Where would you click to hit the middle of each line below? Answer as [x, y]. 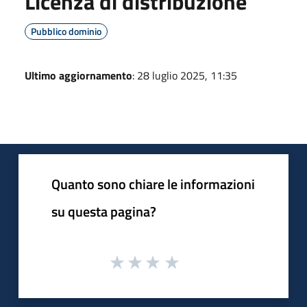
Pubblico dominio [66, 31]
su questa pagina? [104, 211]
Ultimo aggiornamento [78, 75]
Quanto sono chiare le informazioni [153, 184]
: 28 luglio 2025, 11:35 [185, 75]
